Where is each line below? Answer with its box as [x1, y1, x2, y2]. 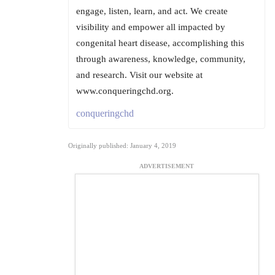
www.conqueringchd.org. [76, 86, 174, 96]
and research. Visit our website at [76, 70, 203, 80]
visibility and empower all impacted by [76, 22, 225, 33]
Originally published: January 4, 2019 [68, 142, 176, 150]
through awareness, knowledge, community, [76, 54, 246, 64]
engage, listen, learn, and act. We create [76, 6, 228, 17]
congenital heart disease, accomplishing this [76, 38, 244, 48]
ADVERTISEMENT [139, 163, 194, 170]
